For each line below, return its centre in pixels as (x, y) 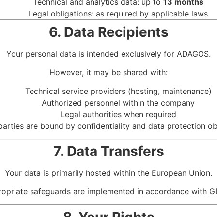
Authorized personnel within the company (118, 102)
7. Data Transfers (108, 151)
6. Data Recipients (108, 32)
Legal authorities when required (118, 114)
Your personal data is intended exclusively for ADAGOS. (108, 54)
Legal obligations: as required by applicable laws (118, 13)
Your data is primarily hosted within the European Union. (108, 173)
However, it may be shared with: (108, 72)
